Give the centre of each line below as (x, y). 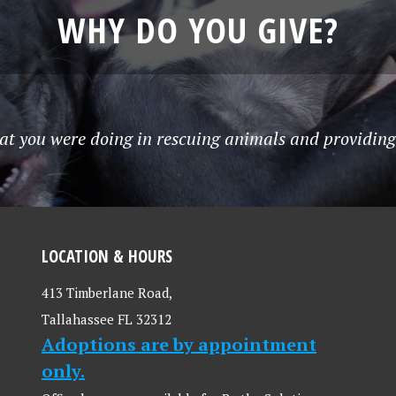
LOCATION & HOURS (107, 256)
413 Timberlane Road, (107, 293)
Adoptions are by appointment (179, 344)
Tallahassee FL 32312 (107, 319)
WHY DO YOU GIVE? (198, 30)
